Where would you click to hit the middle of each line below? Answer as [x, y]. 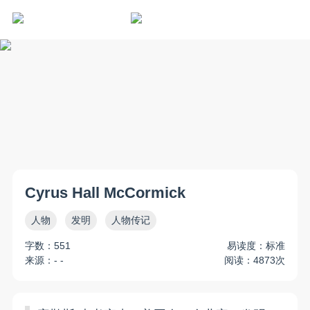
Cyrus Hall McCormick [106, 193]
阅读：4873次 [254, 260]
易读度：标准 [256, 245]
